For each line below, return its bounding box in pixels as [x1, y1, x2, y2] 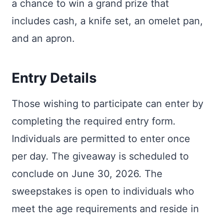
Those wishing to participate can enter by [12, 98, 203, 109]
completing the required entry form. [12, 115, 176, 127]
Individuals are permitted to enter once [12, 133, 190, 145]
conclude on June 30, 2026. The [12, 168, 163, 180]
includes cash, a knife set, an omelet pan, [12, 15, 203, 27]
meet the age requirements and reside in [12, 203, 199, 215]
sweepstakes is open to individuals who [12, 185, 194, 197]
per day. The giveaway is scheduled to [12, 150, 189, 162]
